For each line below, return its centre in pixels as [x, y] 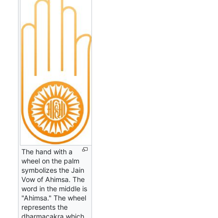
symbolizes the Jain [53, 170]
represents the [45, 207]
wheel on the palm [51, 161]
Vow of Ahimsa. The [53, 180]
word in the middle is [54, 189]
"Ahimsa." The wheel [54, 198]
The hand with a [47, 152]
